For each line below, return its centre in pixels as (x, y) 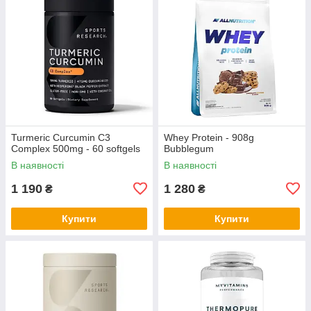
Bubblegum (189, 148)
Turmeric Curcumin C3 (61, 137)
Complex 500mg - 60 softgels (76, 148)
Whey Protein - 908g (209, 137)
